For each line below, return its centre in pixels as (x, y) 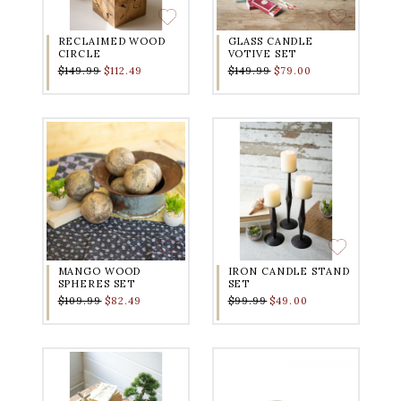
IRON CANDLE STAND (289, 272)
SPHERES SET (97, 284)
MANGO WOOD (99, 272)
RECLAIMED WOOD (111, 42)
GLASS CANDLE (270, 42)
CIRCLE (79, 54)
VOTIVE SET (262, 54)
